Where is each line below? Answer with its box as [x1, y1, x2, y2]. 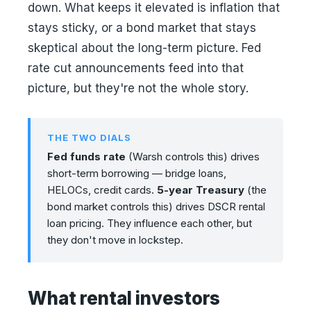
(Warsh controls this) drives [126, 150, 260, 163]
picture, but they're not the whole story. [28, 81, 249, 95]
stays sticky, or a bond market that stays [28, 21, 256, 35]
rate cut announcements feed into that [28, 61, 244, 75]
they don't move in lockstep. [47, 233, 183, 246]
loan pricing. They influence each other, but [47, 217, 252, 230]
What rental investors [28, 287, 221, 309]
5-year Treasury [157, 183, 244, 196]
